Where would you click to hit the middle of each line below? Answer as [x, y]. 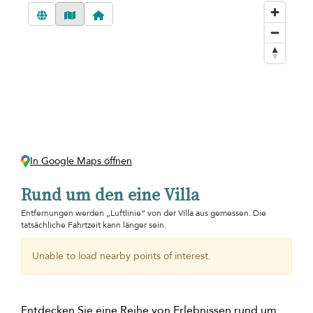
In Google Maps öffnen [81, 161]
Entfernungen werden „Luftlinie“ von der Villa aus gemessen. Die [144, 213]
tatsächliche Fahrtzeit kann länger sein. [94, 225]
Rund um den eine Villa [110, 195]
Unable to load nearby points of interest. [122, 256]
